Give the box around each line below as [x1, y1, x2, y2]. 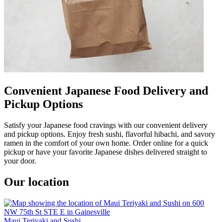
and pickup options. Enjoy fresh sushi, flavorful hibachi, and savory [4, 129, 215, 138]
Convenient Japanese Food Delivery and [4, 84, 208, 97]
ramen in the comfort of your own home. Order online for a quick [4, 138, 208, 147]
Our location [4, 175, 69, 188]
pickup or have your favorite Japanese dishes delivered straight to [4, 147, 207, 156]
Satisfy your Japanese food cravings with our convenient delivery [4, 120, 208, 129]
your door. [4, 156, 36, 165]
